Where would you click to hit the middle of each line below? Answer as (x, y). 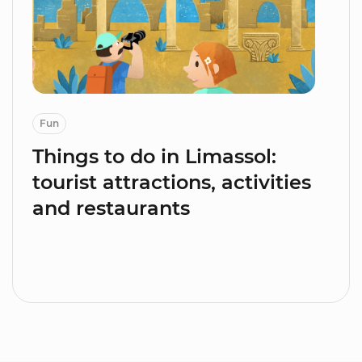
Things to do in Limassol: (154, 156)
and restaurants (111, 208)
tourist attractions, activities (172, 182)
